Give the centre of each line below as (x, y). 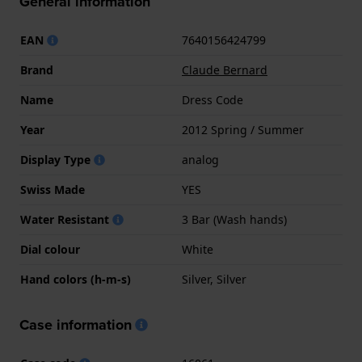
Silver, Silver (214, 280)
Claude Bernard (225, 70)
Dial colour (50, 250)
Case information (76, 325)
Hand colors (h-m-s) (76, 280)
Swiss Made (53, 190)
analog (200, 160)
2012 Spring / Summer (243, 130)
